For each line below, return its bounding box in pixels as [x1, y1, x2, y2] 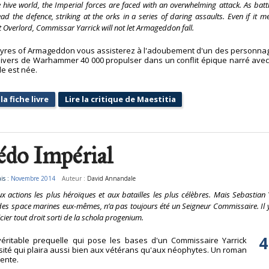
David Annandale [87, 174, 136, 183]
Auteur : [62, 174, 88, 183]
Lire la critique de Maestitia [64, 94, 176, 105]
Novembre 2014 [10, 174, 55, 183]
